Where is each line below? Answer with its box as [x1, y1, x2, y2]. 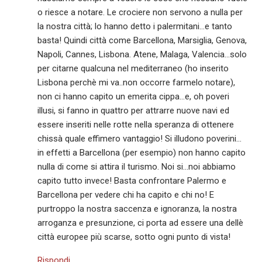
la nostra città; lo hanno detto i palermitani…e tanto [37, 20, 233, 32]
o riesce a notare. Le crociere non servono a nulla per [37, 6, 243, 18]
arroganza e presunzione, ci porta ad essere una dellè [37, 217, 244, 228]
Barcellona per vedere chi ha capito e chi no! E [37, 189, 215, 200]
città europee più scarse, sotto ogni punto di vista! [37, 231, 231, 242]
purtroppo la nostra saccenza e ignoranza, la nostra [37, 203, 237, 214]
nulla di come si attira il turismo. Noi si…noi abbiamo [37, 161, 236, 172]
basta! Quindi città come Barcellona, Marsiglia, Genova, [37, 35, 247, 46]
